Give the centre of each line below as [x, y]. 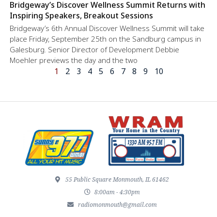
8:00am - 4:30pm [117, 192]
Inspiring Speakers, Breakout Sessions [81, 15]
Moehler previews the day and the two [74, 60]
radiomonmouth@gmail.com [117, 204]
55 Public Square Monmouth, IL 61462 [117, 179]
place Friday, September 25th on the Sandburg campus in [105, 39]
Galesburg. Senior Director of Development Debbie [94, 49]
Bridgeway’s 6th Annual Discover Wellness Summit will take [107, 28]
